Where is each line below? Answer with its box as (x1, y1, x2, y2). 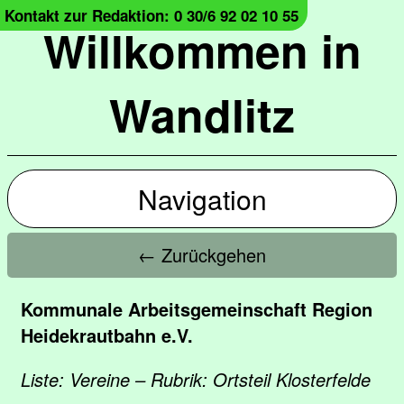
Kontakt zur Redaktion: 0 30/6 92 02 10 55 (5, 5, 298, 26)
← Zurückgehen (138, 242, 266, 268)
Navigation (137, 179, 267, 218)
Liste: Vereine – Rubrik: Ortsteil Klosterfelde (21, 366, 371, 392)
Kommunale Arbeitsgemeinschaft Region (21, 296, 372, 322)
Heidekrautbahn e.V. (21, 322, 193, 348)
